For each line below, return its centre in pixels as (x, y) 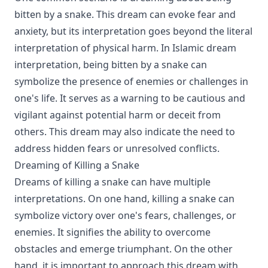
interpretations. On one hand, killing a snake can (124, 199)
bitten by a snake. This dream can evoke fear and (125, 14)
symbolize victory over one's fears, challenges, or (125, 215)
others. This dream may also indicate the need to (125, 132)
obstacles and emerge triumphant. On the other (124, 249)
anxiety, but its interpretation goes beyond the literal (133, 31)
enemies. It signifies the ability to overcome (112, 232)
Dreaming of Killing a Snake (77, 165)
